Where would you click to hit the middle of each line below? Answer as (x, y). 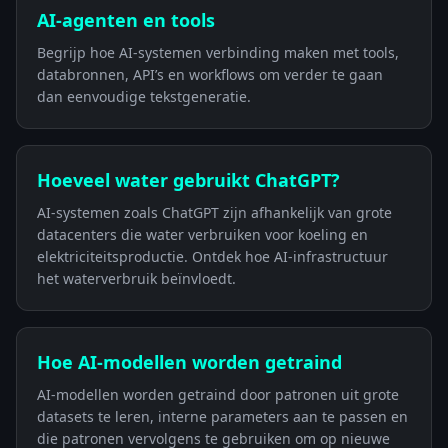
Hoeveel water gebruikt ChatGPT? (188, 180)
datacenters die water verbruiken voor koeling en (202, 234)
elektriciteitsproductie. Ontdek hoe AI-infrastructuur (212, 256)
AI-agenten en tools (126, 20)
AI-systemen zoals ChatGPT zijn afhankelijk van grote (214, 212)
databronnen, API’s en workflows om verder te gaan (210, 74)
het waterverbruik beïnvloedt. (136, 278)
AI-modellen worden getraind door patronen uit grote (218, 394)
